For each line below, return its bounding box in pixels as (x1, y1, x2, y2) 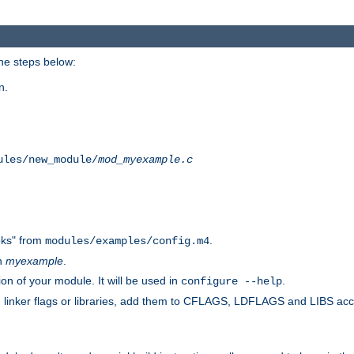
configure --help (181, 274, 282, 288)
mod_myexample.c (98, 153, 193, 166)
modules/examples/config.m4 (45, 234, 209, 247)
